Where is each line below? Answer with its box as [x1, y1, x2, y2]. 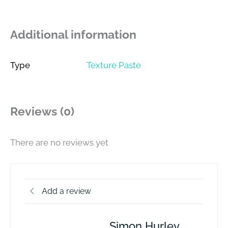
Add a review [42, 186, 92, 196]
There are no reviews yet [10, 137, 108, 148]
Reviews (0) [10, 105, 74, 119]
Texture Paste [87, 60, 141, 71]
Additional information [10, 27, 136, 41]
